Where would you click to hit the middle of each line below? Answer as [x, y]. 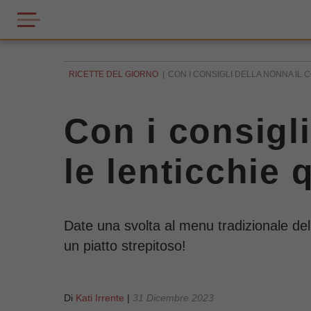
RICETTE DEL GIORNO [114, 74]
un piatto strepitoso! [125, 246]
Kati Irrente [100, 298]
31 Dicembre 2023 [173, 298]
